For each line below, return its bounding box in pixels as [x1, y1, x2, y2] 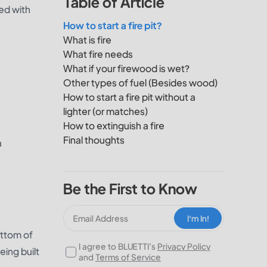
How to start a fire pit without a [63, 91, 195, 103]
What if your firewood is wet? [63, 62, 190, 74]
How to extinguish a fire [63, 119, 164, 132]
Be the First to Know [63, 179, 197, 197]
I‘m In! [187, 213, 209, 223]
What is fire [63, 33, 111, 46]
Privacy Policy [157, 241, 210, 252]
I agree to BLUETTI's [79, 241, 157, 252]
